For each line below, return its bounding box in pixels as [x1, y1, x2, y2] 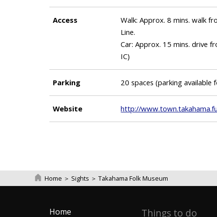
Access [53, 15, 78, 25]
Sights [71, 173, 89, 183]
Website [53, 103, 83, 113]
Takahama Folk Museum [98, 173, 168, 183]
